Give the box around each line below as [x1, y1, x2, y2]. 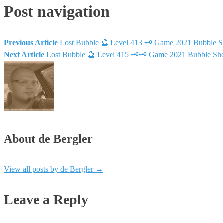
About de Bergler [4, 132, 93, 145]
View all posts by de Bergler [4, 165, 95, 174]
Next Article [4, 50, 44, 59]
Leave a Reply [4, 192, 88, 208]
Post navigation [4, 2, 110, 21]
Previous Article [4, 38, 58, 47]
